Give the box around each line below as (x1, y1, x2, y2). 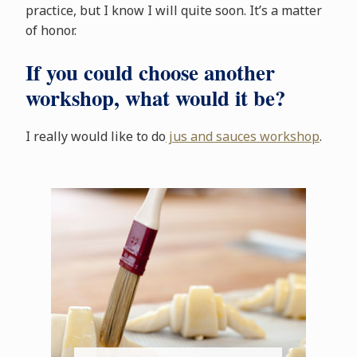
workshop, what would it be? (25, 82, 285, 114)
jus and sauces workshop (165, 127, 320, 146)
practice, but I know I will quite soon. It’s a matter (25, 2, 322, 20)
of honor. (25, 22, 76, 40)
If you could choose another (25, 57, 275, 88)
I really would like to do (25, 127, 166, 146)
